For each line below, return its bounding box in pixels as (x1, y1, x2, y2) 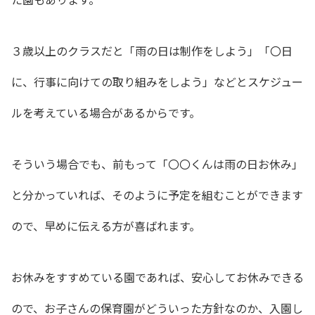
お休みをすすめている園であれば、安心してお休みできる (11, 268, 304, 285)
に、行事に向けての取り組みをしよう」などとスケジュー (11, 72, 303, 90)
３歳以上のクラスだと (11, 41, 124, 59)
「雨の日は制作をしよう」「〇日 (124, 41, 292, 59)
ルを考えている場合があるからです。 (11, 103, 200, 121)
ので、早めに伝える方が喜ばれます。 (11, 217, 200, 234)
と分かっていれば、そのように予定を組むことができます (11, 186, 303, 203)
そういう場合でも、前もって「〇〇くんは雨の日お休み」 (11, 155, 303, 172)
